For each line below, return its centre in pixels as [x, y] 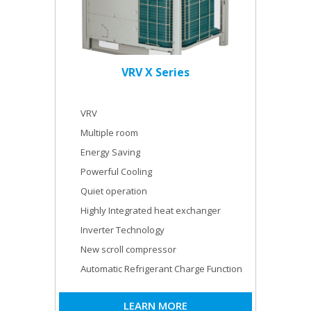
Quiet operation [114, 191]
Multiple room [109, 132]
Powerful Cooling [116, 171]
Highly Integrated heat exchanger [151, 210]
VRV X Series [155, 72]
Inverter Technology [123, 229]
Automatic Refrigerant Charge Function [161, 268]
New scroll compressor [128, 249]
